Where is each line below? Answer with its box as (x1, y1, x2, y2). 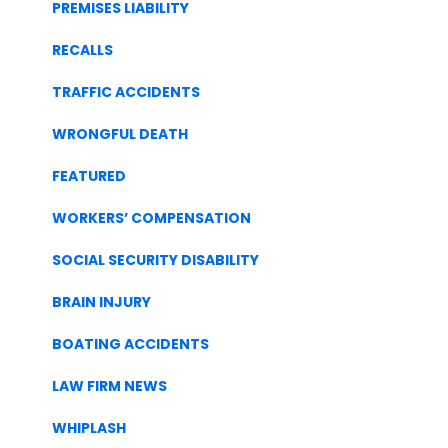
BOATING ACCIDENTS (52, 333, 210, 354)
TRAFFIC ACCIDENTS (52, 81, 201, 102)
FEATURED (52, 165, 127, 186)
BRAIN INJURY (52, 291, 152, 312)
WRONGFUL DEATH (52, 123, 189, 144)
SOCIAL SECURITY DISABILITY (52, 249, 260, 270)
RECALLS (52, 39, 114, 60)
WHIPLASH (52, 417, 127, 438)
